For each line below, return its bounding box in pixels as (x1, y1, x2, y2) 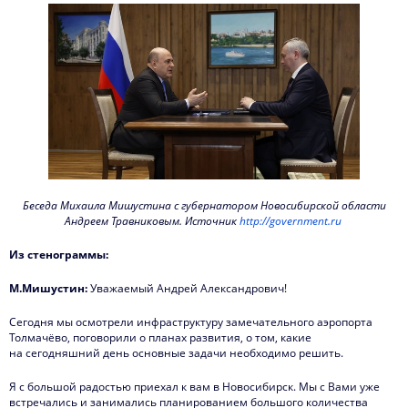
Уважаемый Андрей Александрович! (87, 280, 287, 296)
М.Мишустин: (9, 280, 87, 296)
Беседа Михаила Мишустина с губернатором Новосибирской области (22, 197, 386, 213)
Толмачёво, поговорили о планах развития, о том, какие (9, 329, 311, 345)
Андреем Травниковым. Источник (64, 212, 240, 229)
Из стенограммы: (9, 246, 108, 262)
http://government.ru (239, 212, 342, 229)
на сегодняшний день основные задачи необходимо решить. (9, 344, 343, 361)
